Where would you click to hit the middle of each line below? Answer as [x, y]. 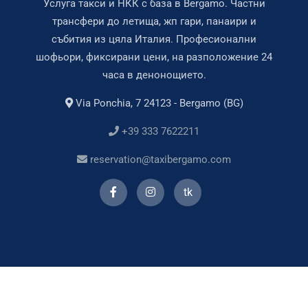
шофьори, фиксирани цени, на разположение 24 [154, 57]
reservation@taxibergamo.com [159, 160]
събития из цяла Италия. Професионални [154, 40]
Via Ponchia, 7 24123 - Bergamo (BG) [158, 103]
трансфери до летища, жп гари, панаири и [154, 22]
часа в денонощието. [154, 75]
